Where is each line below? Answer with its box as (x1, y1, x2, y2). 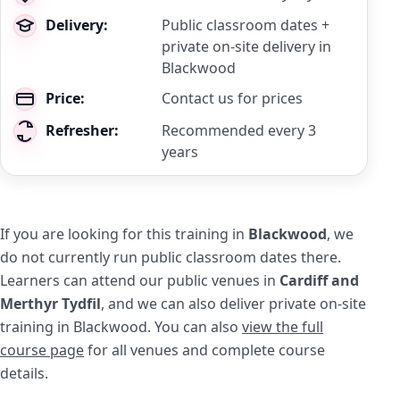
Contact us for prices (162, 88, 303, 108)
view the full (242, 317, 323, 337)
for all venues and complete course (84, 340, 325, 360)
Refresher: (46, 121, 119, 140)
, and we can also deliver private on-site (101, 294, 366, 313)
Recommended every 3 (162, 121, 316, 140)
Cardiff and (279, 271, 359, 290)
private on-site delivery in (162, 37, 331, 56)
